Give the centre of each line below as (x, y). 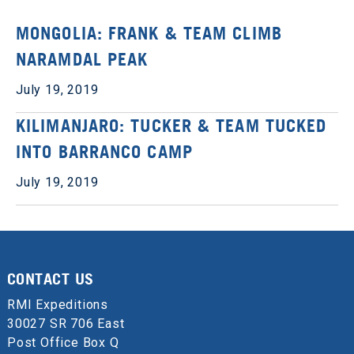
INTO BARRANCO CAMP (104, 151)
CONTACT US (50, 279)
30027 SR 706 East (66, 323)
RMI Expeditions (57, 304)
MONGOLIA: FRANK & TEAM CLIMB (149, 33)
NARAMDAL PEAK (82, 59)
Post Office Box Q (63, 342)
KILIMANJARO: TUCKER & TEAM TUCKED (171, 125)
